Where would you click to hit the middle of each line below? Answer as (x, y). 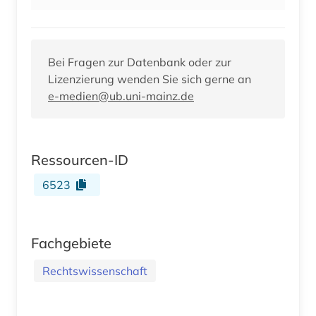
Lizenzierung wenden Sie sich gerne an (150, 79)
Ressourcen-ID (80, 159)
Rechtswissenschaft (95, 271)
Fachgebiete (71, 243)
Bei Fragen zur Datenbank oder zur (140, 62)
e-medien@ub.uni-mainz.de (121, 96)
